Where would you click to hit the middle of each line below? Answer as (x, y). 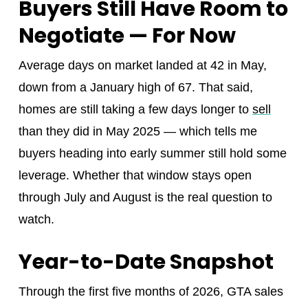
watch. (36, 220)
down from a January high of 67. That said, (135, 88)
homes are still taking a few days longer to (135, 110)
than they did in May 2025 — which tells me (137, 132)
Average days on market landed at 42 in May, (142, 66)
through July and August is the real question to (145, 198)
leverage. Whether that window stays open (135, 176)
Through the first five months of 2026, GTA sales (151, 292)
